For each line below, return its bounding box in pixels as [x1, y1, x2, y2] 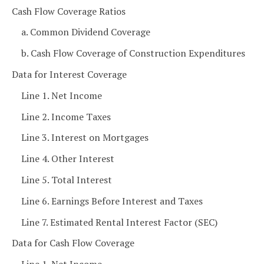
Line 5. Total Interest [21, 173, 112, 186]
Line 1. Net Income [21, 88, 102, 102]
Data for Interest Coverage [12, 67, 127, 81]
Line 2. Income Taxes [21, 110, 111, 123]
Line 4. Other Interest [21, 152, 114, 166]
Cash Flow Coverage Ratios [12, 4, 126, 18]
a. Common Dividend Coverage [21, 25, 150, 39]
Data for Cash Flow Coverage [12, 236, 134, 250]
